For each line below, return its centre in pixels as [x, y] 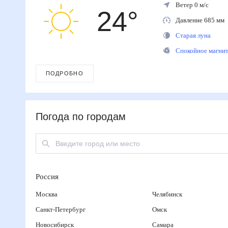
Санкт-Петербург [61, 209]
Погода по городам [81, 117]
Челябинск [170, 194]
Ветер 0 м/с [193, 5]
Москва [47, 194]
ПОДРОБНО [64, 74]
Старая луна [194, 35]
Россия [49, 177]
